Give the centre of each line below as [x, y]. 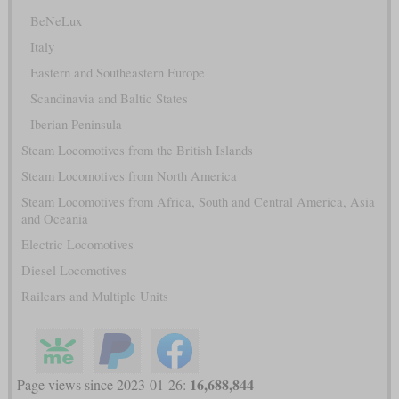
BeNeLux [56, 20]
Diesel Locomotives [73, 270]
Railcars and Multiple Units [94, 296]
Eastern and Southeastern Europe [117, 72]
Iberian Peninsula [76, 124]
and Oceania [54, 218]
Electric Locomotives [77, 244]
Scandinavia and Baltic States [109, 98]
